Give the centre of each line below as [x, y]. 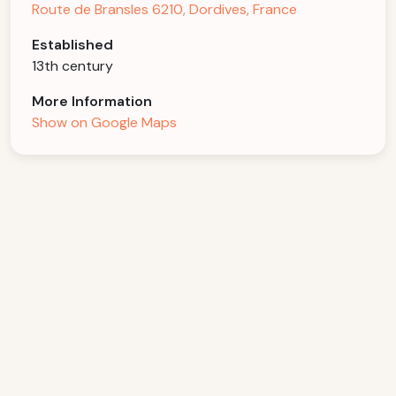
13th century [72, 66]
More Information [92, 101]
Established [72, 45]
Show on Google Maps [104, 122]
